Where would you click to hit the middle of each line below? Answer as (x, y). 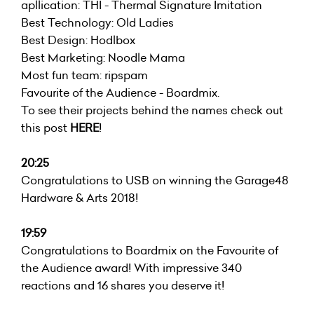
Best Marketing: (64, 57)
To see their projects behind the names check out (152, 110)
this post (46, 128)
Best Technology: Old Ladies (97, 22)
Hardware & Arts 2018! (80, 198)
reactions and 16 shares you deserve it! (123, 285)
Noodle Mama (146, 57)
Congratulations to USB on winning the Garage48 (155, 180)
